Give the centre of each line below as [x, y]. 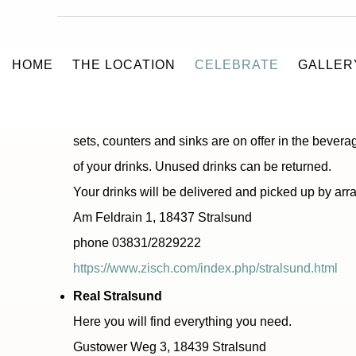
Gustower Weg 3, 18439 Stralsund [170, 347]
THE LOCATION [124, 65]
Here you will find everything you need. [182, 321]
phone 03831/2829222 [137, 243]
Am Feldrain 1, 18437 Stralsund [163, 217]
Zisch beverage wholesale [151, 90]
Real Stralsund [118, 296]
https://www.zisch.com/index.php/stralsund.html [205, 268]
